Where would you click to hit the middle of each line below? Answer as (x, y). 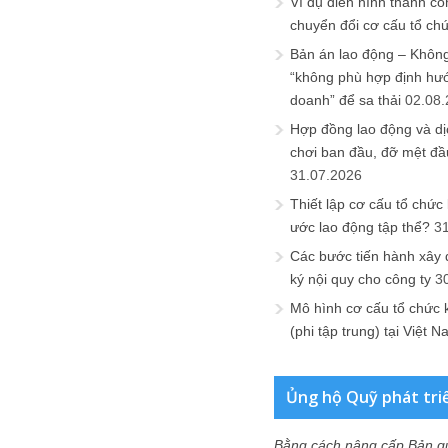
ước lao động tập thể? (360, 227)
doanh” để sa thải (345, 100)
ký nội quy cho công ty (360, 279)
